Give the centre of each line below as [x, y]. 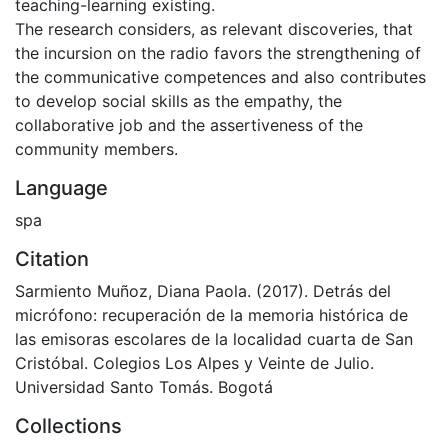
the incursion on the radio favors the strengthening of [218, 52]
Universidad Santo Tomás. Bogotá [144, 386]
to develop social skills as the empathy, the [178, 100]
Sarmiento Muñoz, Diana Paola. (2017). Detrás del [203, 290]
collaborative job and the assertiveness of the [189, 124]
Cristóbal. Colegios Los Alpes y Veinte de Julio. [194, 362]
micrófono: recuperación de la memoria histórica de [211, 314]
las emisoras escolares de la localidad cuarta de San [214, 338]
